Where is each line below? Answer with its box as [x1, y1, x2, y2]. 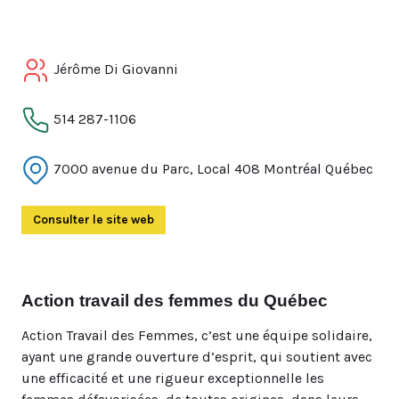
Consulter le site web [33, 212, 154, 227]
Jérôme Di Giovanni [50, 60, 178, 77]
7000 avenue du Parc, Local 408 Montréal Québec [50, 159, 373, 177]
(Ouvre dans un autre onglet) [154, 212, 322, 227]
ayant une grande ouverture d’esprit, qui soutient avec [21, 348, 372, 365]
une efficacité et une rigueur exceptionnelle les [21, 370, 324, 387]
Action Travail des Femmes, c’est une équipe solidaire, [21, 327, 372, 344]
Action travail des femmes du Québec [21, 291, 328, 310]
